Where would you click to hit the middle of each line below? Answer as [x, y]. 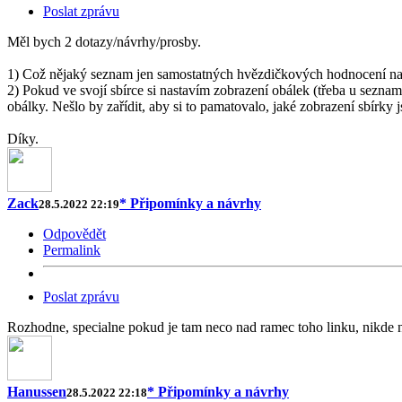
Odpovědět [74, 233]
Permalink [72, 249]
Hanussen [37, 391]
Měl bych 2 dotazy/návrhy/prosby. [104, 41]
